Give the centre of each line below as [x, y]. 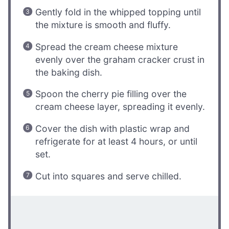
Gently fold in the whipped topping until [118, 12]
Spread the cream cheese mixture [107, 47]
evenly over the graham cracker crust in [120, 59]
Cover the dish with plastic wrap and [113, 129]
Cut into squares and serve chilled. [109, 176]
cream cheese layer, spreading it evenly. [120, 107]
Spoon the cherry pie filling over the [111, 94]
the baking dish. [69, 72]
